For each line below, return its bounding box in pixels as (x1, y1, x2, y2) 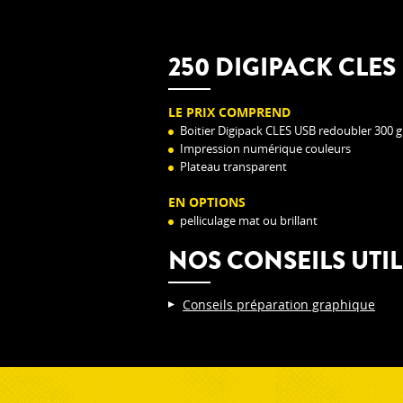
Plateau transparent (180, 158, 287, 175)
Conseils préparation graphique (183, 296, 375, 313)
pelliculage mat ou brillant (180, 212, 318, 228)
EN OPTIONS (168, 193, 246, 210)
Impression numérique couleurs (180, 140, 351, 157)
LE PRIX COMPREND (168, 103, 291, 121)
